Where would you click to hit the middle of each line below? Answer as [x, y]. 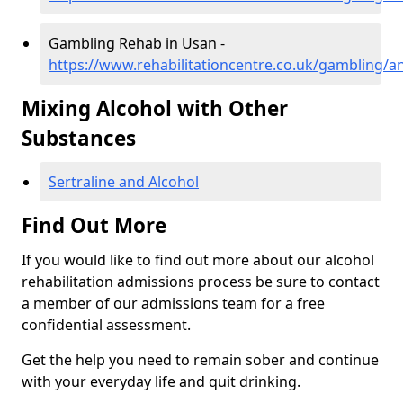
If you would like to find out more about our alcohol [198, 260]
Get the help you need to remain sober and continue [200, 360]
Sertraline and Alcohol [124, 182]
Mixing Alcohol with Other [155, 109]
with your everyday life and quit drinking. [161, 382]
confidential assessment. [106, 325]
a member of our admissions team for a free [173, 304]
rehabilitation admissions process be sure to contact [201, 282]
